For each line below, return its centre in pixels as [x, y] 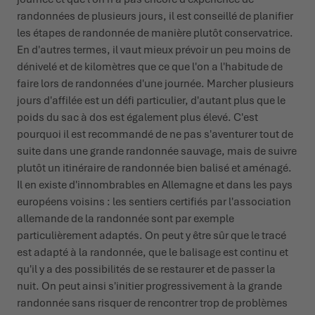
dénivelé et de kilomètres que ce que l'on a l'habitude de [150, 67]
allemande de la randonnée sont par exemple [126, 219]
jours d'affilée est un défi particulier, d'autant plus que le [151, 101]
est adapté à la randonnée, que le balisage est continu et [153, 253]
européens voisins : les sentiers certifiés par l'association [154, 202]
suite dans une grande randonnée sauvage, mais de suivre [157, 152]
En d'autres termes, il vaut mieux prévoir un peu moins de [154, 50]
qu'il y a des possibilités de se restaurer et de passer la [146, 270]
